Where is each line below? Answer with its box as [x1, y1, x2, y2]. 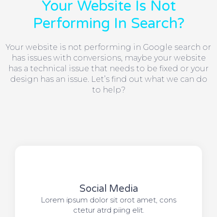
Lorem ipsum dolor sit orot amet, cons [41, 195, 176, 204]
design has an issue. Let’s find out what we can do [10, 75, 207, 84]
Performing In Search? [32, 15, 185, 33]
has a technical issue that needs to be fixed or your [8, 64, 209, 74]
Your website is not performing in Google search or [6, 43, 211, 52]
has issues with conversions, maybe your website [11, 53, 206, 63]
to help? [92, 85, 125, 95]
